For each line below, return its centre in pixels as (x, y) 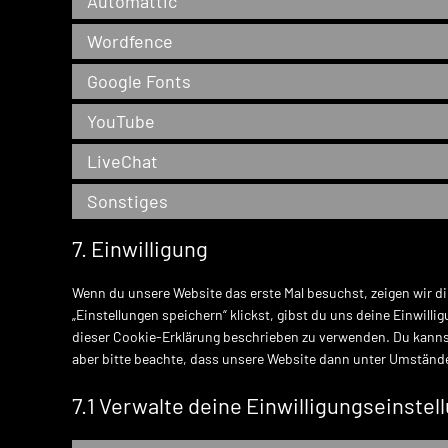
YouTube (121, 121)
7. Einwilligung (140, 248)
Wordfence (130, 41)
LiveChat (122, 161)
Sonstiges (127, 201)
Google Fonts (139, 81)
